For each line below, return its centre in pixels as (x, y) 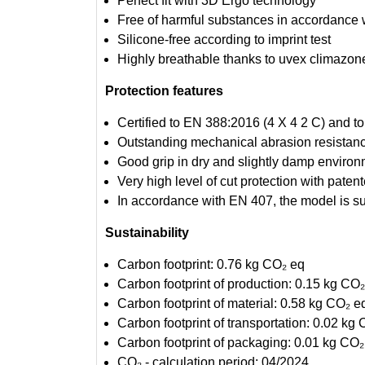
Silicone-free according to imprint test (224, 39)
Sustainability (147, 232)
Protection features (164, 90)
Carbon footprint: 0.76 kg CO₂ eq (211, 264)
